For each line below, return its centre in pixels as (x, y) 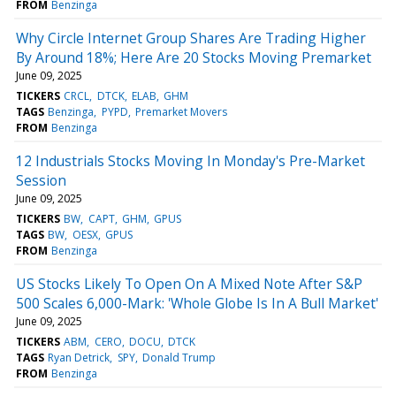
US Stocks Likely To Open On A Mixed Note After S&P (189, 283)
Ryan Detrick (79, 357)
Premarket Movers (181, 111)
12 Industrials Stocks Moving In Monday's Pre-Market (190, 160)
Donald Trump (179, 357)
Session (41, 180)
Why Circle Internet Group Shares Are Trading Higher (191, 38)
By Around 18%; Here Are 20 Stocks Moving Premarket (194, 57)
